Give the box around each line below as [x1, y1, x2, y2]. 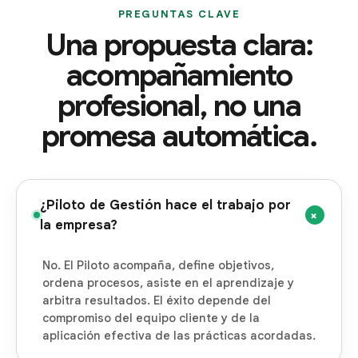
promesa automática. [42, 117, 316, 155]
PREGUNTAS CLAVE [117, 6, 241, 21]
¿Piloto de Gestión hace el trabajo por [40, 196, 291, 213]
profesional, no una [58, 86, 300, 125]
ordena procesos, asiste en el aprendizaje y [42, 276, 294, 291]
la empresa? [40, 216, 117, 233]
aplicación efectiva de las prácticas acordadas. [42, 328, 316, 344]
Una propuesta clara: [45, 26, 313, 64]
